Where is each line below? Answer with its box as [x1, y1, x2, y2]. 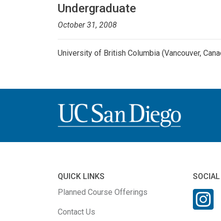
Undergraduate [58, 1, 136, 15]
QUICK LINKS [58, 171, 105, 181]
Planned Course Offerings [58, 187, 147, 197]
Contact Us [58, 207, 95, 217]
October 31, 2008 [58, 20, 117, 30]
